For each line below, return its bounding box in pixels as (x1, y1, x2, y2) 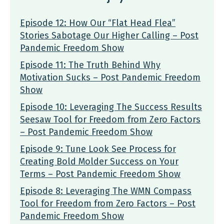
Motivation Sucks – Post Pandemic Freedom (20, 71, 200, 83)
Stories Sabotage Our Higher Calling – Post (20, 29, 198, 41)
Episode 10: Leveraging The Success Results (20, 101, 202, 112)
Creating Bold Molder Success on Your (20, 155, 178, 167)
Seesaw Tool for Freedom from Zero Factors (20, 113, 200, 125)
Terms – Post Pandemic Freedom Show (20, 168, 180, 179)
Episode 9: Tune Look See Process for (20, 143, 176, 154)
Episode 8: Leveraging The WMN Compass (20, 185, 191, 196)
